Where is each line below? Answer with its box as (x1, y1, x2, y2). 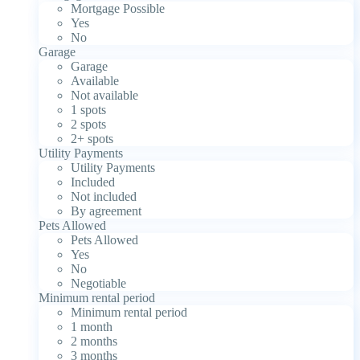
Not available (71, 88, 138, 102)
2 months (71, 333, 117, 348)
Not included (71, 189, 137, 203)
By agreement (71, 203, 141, 218)
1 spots (71, 102, 106, 117)
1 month (71, 319, 112, 333)
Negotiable (71, 276, 126, 290)
